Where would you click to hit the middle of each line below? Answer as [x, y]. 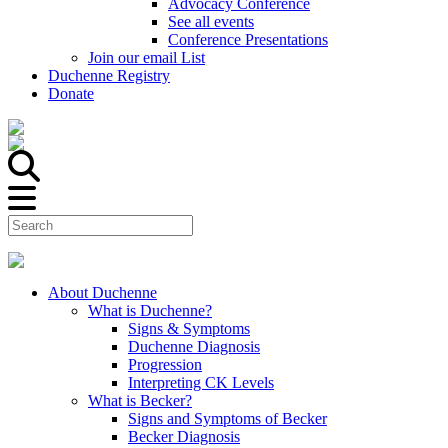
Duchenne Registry [109, 75]
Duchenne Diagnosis [194, 346]
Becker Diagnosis [184, 436]
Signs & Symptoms [189, 328]
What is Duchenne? [150, 310]
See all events [211, 21]
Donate [71, 93]
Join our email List [146, 57]
